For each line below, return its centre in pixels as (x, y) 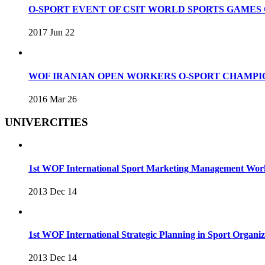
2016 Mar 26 (53, 99)
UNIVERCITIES (46, 122)
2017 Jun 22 (51, 33)
